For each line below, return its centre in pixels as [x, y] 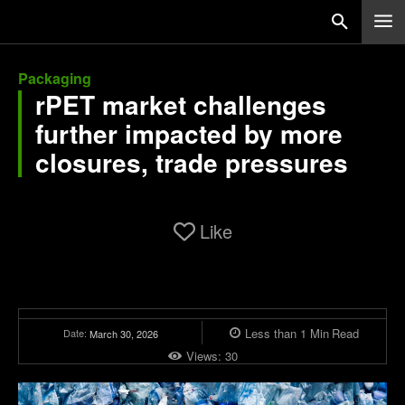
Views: [205, 355]
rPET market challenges [181, 104]
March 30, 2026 [123, 333]
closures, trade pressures [192, 162]
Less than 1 [276, 333]
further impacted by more [189, 133]
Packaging [55, 78]
